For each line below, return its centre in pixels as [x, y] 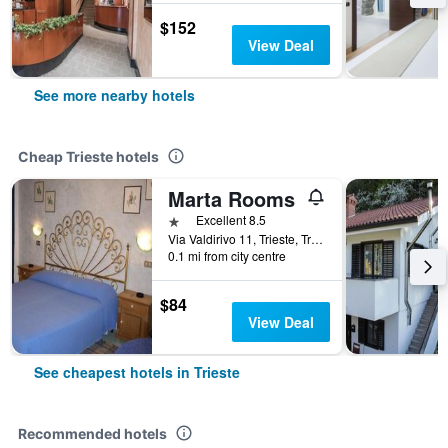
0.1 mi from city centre [227, 255]
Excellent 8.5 [231, 219]
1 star [186, 219]
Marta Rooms [231, 198]
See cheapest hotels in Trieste [137, 372]
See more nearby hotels [114, 95]
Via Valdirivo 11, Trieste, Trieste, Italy [317, 238]
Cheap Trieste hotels [88, 156]
